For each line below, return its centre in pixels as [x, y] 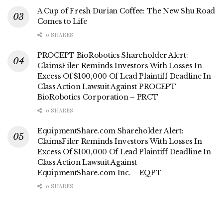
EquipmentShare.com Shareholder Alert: [111, 131]
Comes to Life [62, 21]
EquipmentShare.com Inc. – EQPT [100, 172]
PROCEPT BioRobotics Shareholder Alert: [113, 55]
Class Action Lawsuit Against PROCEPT [107, 86]
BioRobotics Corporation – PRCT [98, 97]
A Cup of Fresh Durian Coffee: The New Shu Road [126, 11]
